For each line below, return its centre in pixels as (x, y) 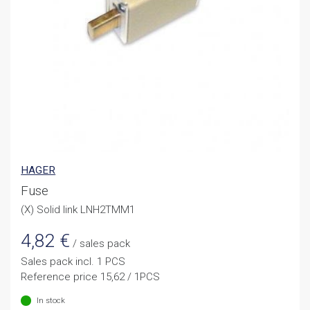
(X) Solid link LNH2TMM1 (78, 210)
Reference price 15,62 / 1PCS (91, 276)
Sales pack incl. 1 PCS (73, 261)
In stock (51, 300)
